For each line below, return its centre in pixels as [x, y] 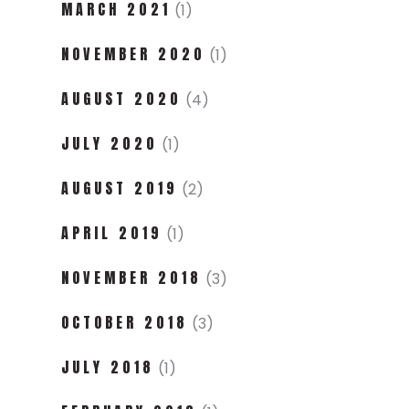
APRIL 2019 [112, 232]
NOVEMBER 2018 [131, 277]
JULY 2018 [108, 367]
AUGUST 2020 [121, 98]
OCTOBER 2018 [125, 322]
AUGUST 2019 [120, 188]
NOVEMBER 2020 [133, 53]
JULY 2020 [110, 143]
